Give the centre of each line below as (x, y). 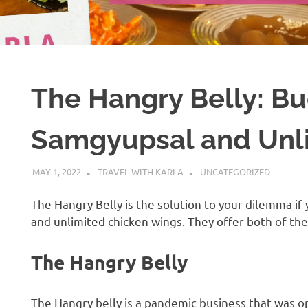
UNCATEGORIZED (234, 171)
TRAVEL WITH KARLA (141, 171)
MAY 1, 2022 (57, 171)
